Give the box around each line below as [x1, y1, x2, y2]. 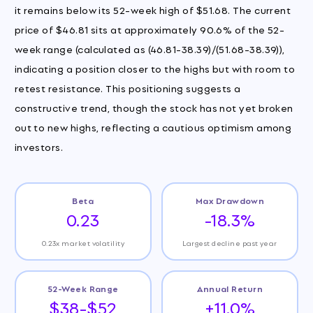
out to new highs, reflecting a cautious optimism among [14, 119, 292, 134]
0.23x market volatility [41, 238, 125, 249]
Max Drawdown [195, 194, 265, 208]
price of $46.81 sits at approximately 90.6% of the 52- [14, 21, 285, 36]
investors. [14, 138, 64, 154]
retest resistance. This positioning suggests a [14, 80, 241, 95]
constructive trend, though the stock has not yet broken [14, 99, 293, 115]
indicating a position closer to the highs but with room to [14, 60, 296, 75]
